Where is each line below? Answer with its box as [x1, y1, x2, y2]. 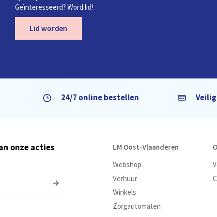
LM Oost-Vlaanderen [112, 142, 179, 152]
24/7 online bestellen [61, 93, 139, 103]
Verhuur [112, 173, 137, 183]
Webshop [112, 160, 141, 170]
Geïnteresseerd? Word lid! [15, 2, 94, 12]
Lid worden [30, 23, 68, 33]
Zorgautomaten [112, 201, 161, 211]
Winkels [112, 187, 136, 197]
